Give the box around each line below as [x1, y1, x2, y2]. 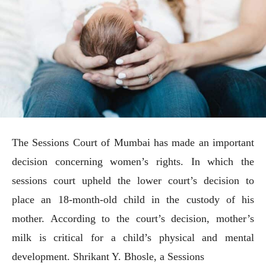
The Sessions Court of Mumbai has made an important [12, 136, 254, 148]
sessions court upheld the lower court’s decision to [12, 174, 254, 186]
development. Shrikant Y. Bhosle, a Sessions [12, 250, 204, 262]
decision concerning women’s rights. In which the [12, 155, 254, 167]
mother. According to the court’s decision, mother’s [12, 212, 254, 224]
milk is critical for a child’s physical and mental [12, 231, 254, 243]
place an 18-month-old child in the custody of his [12, 193, 254, 205]
